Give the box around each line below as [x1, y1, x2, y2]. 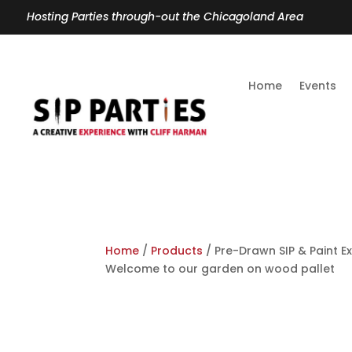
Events [299, 77, 337, 93]
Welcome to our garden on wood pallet [105, 260, 335, 277]
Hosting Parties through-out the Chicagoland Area [26, 9, 303, 24]
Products [151, 242, 203, 258]
